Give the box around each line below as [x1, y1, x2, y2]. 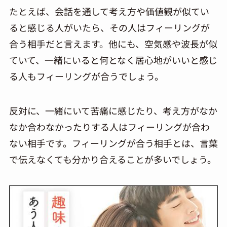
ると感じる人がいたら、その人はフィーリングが [9, 20, 210, 34]
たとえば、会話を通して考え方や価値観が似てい [9, 4, 209, 18]
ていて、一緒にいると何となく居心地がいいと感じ [9, 53, 217, 66]
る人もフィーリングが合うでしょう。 [9, 69, 164, 83]
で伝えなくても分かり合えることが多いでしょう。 [9, 152, 216, 166]
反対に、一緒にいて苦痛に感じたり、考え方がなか [9, 103, 217, 117]
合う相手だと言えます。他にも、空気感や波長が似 [9, 36, 217, 50]
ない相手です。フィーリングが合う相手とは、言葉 [9, 136, 218, 149]
